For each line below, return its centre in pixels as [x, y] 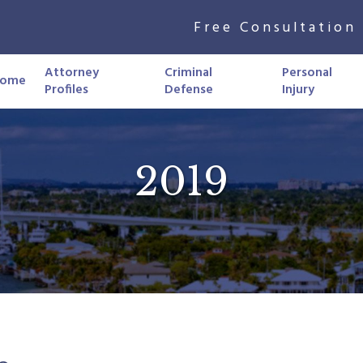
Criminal [188, 73]
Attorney [72, 73]
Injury [299, 90]
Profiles [67, 90]
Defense [188, 90]
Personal [307, 73]
